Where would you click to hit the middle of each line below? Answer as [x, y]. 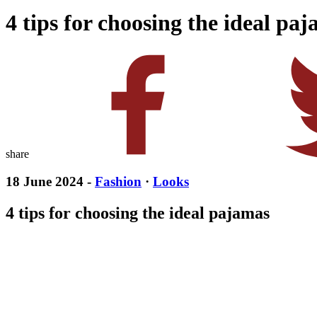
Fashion [118, 181]
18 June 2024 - [50, 181]
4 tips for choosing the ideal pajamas [138, 213]
